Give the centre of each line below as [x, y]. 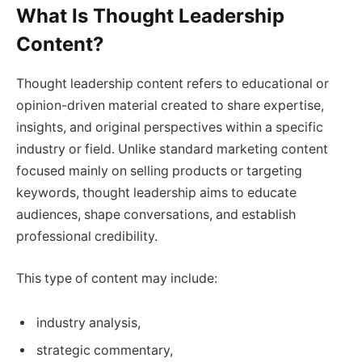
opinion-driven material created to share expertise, [170, 106]
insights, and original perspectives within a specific [170, 128]
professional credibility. [87, 237]
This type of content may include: [117, 278]
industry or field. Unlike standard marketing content [172, 149]
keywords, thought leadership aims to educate [156, 193]
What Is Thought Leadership [150, 16]
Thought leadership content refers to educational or [173, 84]
